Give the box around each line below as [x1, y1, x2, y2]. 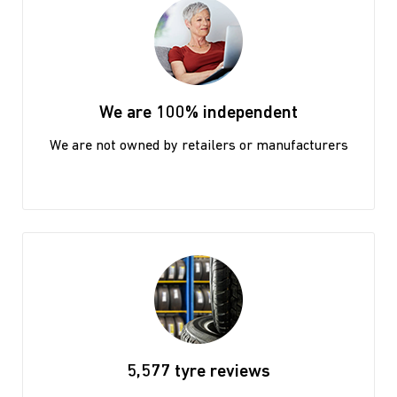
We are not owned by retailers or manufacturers [49, 138, 348, 153]
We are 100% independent [99, 104, 298, 122]
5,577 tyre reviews [127, 362, 270, 381]
